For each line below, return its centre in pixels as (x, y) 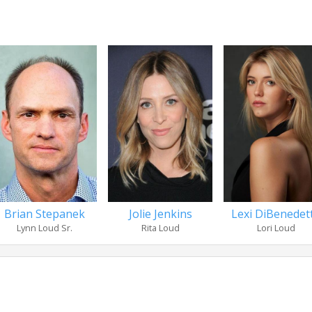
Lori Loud (276, 228)
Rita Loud (160, 228)
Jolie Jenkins (160, 214)
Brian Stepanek (45, 214)
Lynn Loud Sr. (45, 228)
